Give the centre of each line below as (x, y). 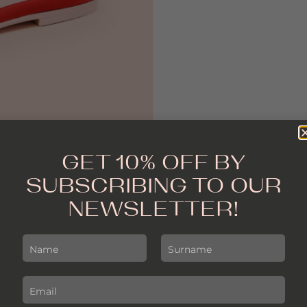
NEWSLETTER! (153, 207)
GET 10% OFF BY (153, 161)
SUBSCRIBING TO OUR (153, 184)
